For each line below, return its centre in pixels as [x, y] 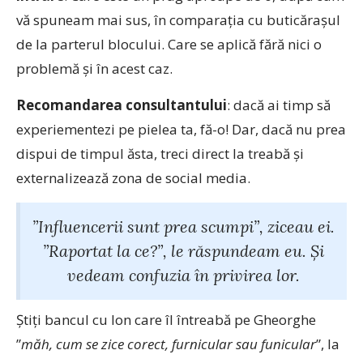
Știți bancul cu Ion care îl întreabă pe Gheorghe [166, 320]
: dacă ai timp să [279, 105]
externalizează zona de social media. [133, 178]
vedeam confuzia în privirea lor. [184, 275]
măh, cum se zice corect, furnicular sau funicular [169, 344]
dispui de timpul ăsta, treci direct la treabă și [160, 154]
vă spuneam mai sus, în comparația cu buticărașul [178, 20]
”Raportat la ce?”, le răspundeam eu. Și [184, 251]
